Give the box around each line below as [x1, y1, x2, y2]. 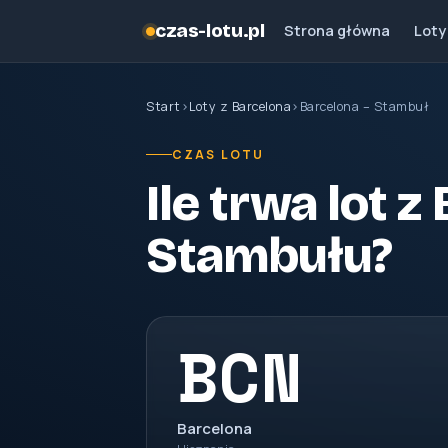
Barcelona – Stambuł [299, 98, 429, 115]
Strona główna [284, 21, 391, 40]
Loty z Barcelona [189, 98, 291, 115]
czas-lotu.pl [155, 19, 265, 42]
